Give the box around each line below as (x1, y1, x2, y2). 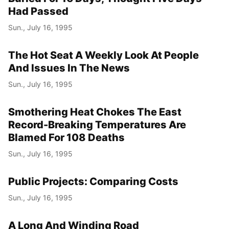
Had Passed (8, 5, 68, 17)
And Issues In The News (8, 61, 130, 74)
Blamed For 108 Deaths (8, 131, 125, 144)
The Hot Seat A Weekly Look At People (8, 49, 199, 61)
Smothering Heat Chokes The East (8, 105, 181, 118)
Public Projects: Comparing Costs (8, 175, 178, 188)
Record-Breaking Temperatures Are (8, 118, 186, 131)
